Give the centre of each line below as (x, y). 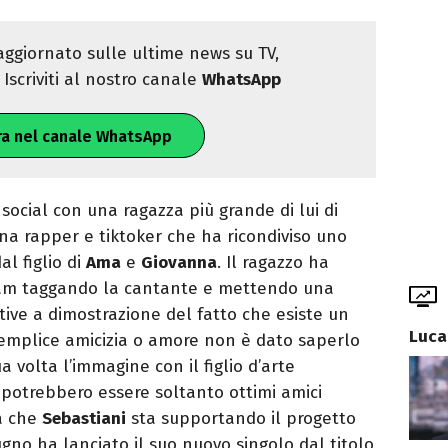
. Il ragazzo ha (273, 262)
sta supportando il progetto (241, 418)
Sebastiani (84, 418)
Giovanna (179, 262)
